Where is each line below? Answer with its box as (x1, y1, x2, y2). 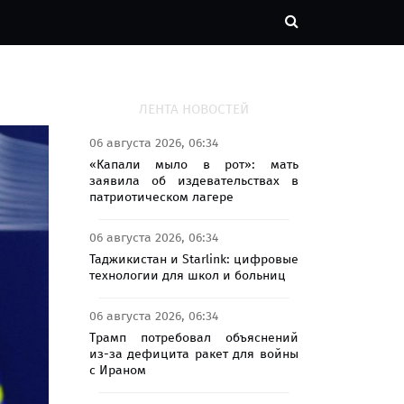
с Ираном (88, 362, 146, 378)
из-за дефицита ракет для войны (88, 345, 298, 362)
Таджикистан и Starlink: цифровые (88, 251, 298, 267)
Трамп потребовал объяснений (88, 329, 298, 345)
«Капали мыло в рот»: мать (88, 156, 298, 172)
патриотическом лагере (88, 188, 234, 205)
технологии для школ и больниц (88, 267, 286, 283)
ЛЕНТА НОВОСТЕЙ (138, 100, 249, 117)
